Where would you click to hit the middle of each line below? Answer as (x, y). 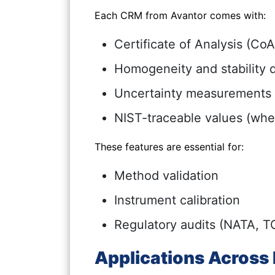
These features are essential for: (169, 147)
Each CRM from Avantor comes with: (180, 15)
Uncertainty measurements (193, 93)
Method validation (166, 176)
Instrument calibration (177, 200)
